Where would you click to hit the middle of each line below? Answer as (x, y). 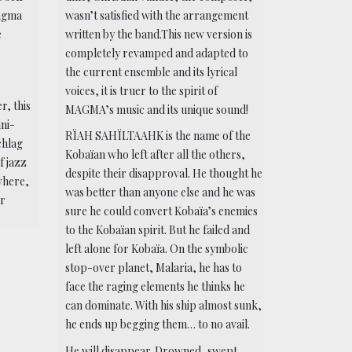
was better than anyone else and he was (161, 192)
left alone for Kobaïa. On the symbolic (157, 249)
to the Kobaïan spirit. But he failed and (158, 230)
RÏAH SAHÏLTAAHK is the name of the (158, 136)
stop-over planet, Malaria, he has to (154, 268)
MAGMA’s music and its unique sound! (157, 109)
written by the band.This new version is (159, 34)
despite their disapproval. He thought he (164, 174)
